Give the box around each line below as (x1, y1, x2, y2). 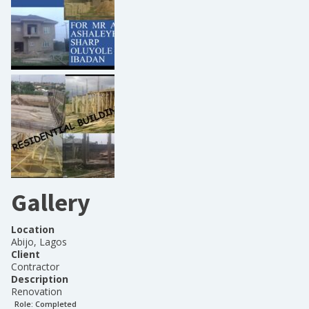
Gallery (11, 187, 90, 218)
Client (11, 248, 40, 261)
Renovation (11, 285, 62, 298)
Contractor (11, 260, 59, 273)
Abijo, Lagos (11, 235, 67, 248)
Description (11, 272, 68, 286)
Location (11, 223, 54, 236)
